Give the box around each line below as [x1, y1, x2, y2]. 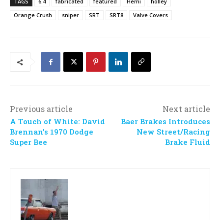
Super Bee [10, 137, 47, 147]
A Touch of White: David [10, 116, 105, 127]
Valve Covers [133, 11, 168, 19]
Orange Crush [14, 11, 52, 19]
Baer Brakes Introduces [120, 116, 210, 127]
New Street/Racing [136, 127, 210, 137]
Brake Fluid [165, 137, 210, 147]
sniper [62, 11, 79, 19]
